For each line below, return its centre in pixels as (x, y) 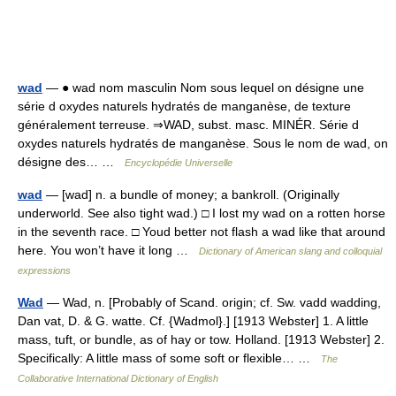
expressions (44, 271)
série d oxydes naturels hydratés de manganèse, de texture (184, 107)
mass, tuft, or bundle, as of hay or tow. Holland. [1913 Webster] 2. (201, 340)
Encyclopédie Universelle (179, 163)
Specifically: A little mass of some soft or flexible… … (169, 358)
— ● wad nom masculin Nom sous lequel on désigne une (203, 88)
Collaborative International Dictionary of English (118, 379)
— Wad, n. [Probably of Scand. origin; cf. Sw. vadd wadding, (212, 303)
